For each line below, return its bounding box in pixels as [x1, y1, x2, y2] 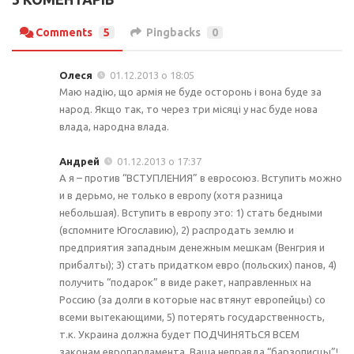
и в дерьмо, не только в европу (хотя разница [59, 190, 283, 201]
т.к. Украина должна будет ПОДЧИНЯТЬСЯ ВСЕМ [59, 329, 299, 341]
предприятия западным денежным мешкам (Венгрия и [59, 242, 325, 254]
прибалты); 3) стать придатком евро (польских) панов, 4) [59, 259, 337, 271]
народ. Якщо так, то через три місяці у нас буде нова [59, 104, 318, 115]
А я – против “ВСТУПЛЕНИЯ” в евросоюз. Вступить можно [59, 172, 342, 184]
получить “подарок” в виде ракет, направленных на [59, 277, 311, 288]
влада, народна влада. [59, 121, 169, 132]
